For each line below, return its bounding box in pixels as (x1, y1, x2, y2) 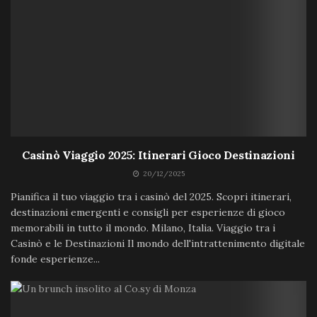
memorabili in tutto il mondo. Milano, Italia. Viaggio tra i (11, 221, 275, 234)
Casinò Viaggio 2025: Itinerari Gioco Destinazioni (22, 147, 295, 162)
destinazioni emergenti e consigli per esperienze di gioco (11, 205, 285, 219)
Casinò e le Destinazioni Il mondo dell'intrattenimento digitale (11, 236, 305, 250)
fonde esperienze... (11, 252, 100, 265)
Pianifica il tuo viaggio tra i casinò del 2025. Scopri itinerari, (11, 190, 292, 203)
